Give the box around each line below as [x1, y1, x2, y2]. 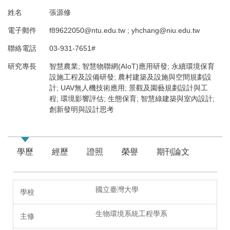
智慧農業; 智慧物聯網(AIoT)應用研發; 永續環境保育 [49, 62, 215, 71]
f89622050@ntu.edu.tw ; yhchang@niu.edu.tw [49, 26, 200, 35]
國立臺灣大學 [95, 185, 139, 194]
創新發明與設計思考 [49, 105, 114, 114]
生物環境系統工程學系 [95, 209, 167, 218]
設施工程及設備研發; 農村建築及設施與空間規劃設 [49, 73, 212, 82]
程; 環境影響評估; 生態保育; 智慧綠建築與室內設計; [49, 94, 215, 103]
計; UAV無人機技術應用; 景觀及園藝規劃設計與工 [49, 84, 208, 92]
